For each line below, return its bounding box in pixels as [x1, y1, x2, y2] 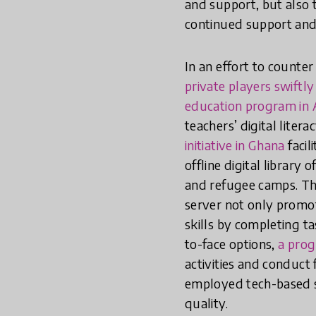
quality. [185, 294, 228, 311]
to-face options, [185, 235, 279, 252]
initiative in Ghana [185, 136, 285, 153]
